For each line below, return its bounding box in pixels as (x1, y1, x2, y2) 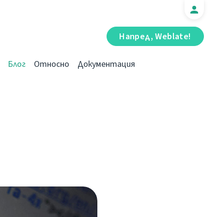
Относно (34, 58, 69, 70)
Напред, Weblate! (119, 31, 191, 42)
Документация (77, 58, 135, 70)
